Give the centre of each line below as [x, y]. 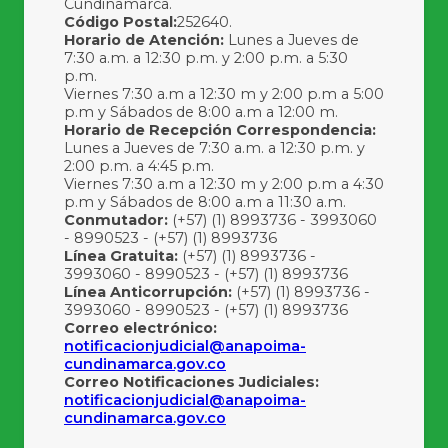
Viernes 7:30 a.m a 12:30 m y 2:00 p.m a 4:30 [224, 183]
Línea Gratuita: [121, 255]
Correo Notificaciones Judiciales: [191, 381]
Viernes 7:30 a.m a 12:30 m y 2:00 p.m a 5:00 [224, 93]
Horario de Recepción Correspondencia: [220, 129]
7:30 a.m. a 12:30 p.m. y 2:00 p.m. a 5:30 [206, 57]
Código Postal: [120, 21]
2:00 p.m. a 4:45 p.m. [139, 165]
